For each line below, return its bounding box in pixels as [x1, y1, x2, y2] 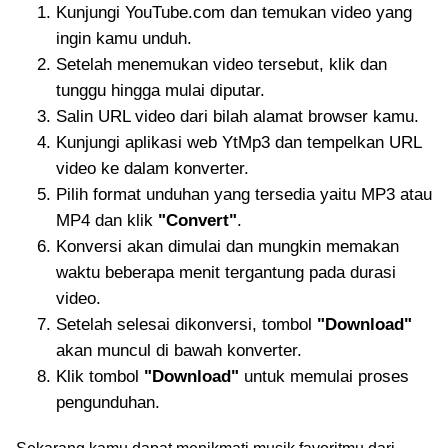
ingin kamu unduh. [56, 29, 192, 48]
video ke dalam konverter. [56, 159, 249, 178]
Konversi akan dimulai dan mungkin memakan [56, 237, 399, 256]
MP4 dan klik [56, 211, 158, 230]
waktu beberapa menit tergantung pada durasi [56, 263, 396, 282]
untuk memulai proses [239, 367, 409, 386]
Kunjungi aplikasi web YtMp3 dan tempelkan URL [56, 133, 421, 152]
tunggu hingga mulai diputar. [56, 81, 265, 100]
